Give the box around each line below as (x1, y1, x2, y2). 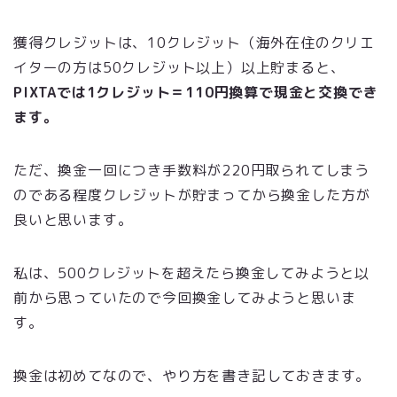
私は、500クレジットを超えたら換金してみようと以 (13, 263, 370, 284)
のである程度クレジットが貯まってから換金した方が (13, 185, 371, 206)
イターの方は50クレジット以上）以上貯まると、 (13, 58, 346, 78)
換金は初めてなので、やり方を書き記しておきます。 (13, 366, 371, 386)
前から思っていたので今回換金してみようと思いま (13, 288, 356, 308)
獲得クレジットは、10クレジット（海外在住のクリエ (13, 33, 375, 53)
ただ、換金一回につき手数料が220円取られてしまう (13, 160, 370, 181)
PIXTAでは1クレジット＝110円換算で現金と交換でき (13, 82, 378, 103)
